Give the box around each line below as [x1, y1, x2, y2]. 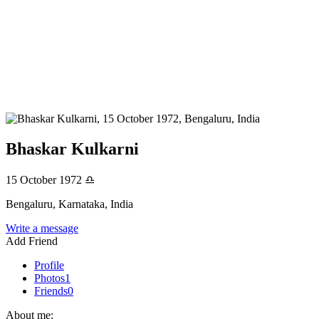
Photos [34, 271, 65, 284]
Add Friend [6, 234, 58, 247]
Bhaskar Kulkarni [6, 139, 139, 158]
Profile [34, 258, 64, 271]
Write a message [6, 221, 78, 234]
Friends [34, 284, 68, 297]
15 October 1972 [6, 173, 85, 186]
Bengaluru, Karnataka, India [6, 197, 133, 210]
